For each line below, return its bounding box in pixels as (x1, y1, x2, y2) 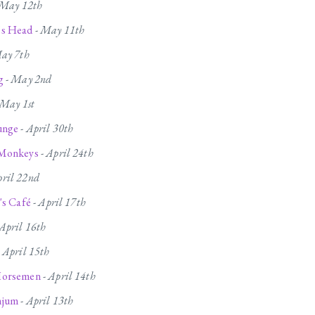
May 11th (40, 22, 85, 38)
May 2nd (11, 72, 52, 87)
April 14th (48, 269, 96, 284)
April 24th (46, 146, 94, 161)
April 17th (38, 195, 86, 210)
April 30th (25, 121, 74, 136)
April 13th (25, 293, 74, 309)
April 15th (1, 244, 50, 259)
